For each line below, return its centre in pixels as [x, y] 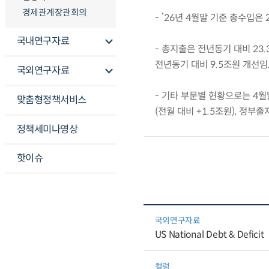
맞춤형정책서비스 [51, 100]
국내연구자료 [43, 41]
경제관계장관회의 [54, 12]
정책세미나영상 [47, 129]
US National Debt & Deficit [209, 234]
